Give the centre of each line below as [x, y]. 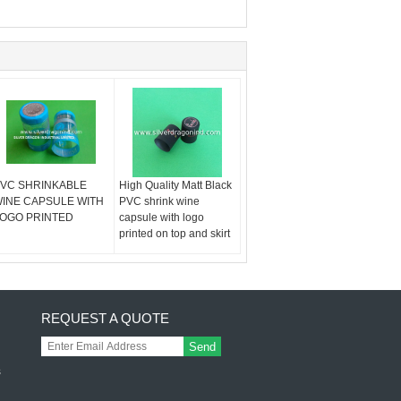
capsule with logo [162, 218]
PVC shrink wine [160, 201]
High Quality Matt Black [176, 185]
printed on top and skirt [175, 234]
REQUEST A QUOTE [105, 318]
